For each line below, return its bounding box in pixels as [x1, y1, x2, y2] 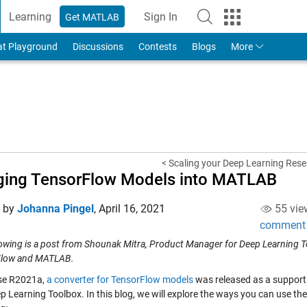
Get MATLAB [65, 11, 120, 23]
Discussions [72, 41, 123, 52]
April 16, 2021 [99, 202, 165, 215]
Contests [138, 41, 177, 52]
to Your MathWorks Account [160, 17, 295, 30]
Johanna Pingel [17, 202, 94, 215]
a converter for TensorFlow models [47, 274, 193, 285]
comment [259, 219, 306, 232]
